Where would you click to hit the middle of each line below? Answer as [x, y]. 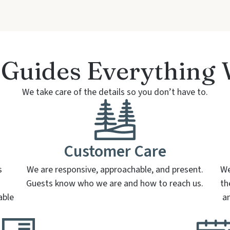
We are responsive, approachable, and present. [115, 170]
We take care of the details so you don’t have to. [115, 92]
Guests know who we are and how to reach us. [115, 184]
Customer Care [115, 152]
